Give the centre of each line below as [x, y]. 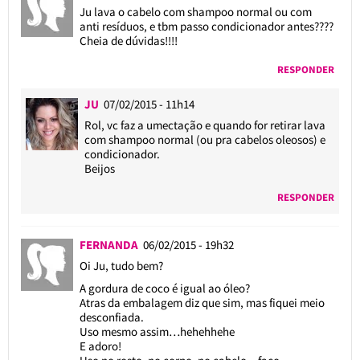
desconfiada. [111, 317]
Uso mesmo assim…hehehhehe [157, 331]
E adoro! [100, 346]
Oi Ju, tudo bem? [121, 265]
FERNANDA [111, 244]
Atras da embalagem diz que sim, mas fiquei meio [202, 302]
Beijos [100, 168]
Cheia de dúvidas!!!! [128, 40]
